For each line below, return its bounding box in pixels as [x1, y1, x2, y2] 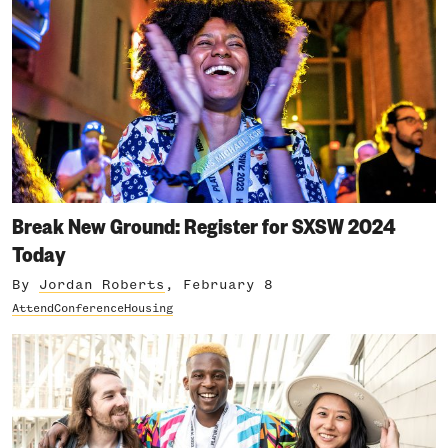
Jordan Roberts [39, 277, 165, 292]
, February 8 [165, 277, 273, 292]
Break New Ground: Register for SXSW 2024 [12, 209, 396, 240]
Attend [12, 302, 54, 315]
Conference [54, 302, 124, 315]
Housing [124, 302, 173, 315]
